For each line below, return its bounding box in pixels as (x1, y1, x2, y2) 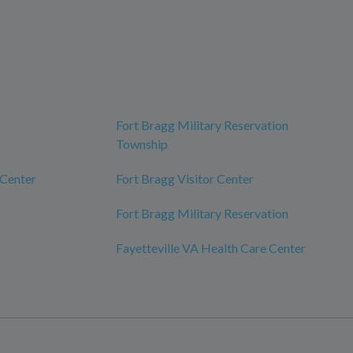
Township (116, 136, 168, 152)
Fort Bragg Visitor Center (116, 171, 254, 187)
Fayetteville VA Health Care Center (116, 240, 306, 256)
